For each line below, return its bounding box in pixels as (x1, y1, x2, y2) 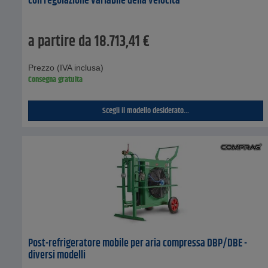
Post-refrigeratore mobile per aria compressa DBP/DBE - (28, 235, 247, 252)
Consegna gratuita (28, 73, 83, 87)
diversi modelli (28, 247, 86, 264)
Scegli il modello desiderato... (102, 104, 190, 118)
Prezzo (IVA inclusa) (28, 63, 103, 73)
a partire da (28, 31, 92, 54)
